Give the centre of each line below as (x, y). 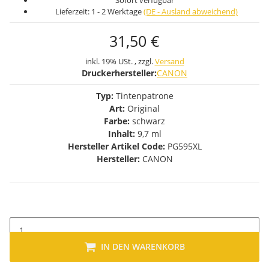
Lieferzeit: (73, 11)
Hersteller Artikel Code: (116, 146)
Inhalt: (121, 134)
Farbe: (118, 121)
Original (142, 108)
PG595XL (183, 146)
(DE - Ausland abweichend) (191, 11)
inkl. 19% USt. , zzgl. (120, 61)
